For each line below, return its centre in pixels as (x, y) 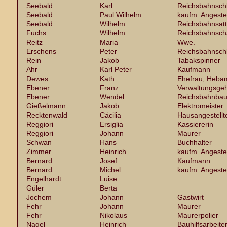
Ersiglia (111, 124)
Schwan (39, 142)
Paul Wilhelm (121, 15)
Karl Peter (116, 69)
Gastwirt (191, 197)
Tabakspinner (199, 60)
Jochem (39, 197)
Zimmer (39, 152)
